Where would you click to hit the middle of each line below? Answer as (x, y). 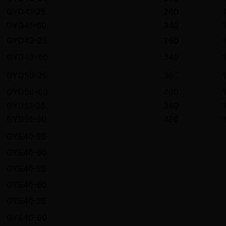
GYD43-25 (27, 41)
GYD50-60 (27, 92)
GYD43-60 (27, 57)
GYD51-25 (26, 106)
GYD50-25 (27, 75)
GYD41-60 (26, 25)
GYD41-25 (26, 12)
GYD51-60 (26, 119)
